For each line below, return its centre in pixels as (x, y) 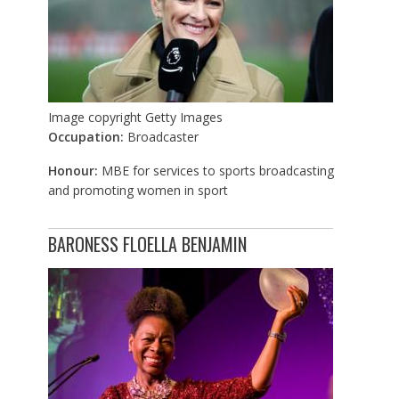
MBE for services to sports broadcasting (217, 171)
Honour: (74, 171)
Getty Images (183, 118)
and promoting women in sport (138, 191)
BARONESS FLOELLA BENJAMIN (147, 244)
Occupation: (87, 137)
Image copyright (94, 118)
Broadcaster (163, 137)
